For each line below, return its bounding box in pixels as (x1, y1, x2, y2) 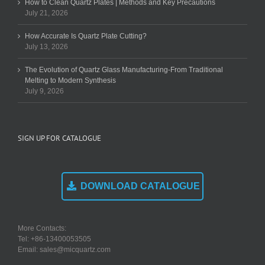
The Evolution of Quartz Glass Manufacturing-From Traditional (25, 66, 223, 75)
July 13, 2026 (25, 43, 68, 51)
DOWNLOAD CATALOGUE (80, 181, 201, 192)
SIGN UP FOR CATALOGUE (18, 133, 101, 144)
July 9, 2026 (25, 87, 64, 96)
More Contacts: (18, 224, 66, 233)
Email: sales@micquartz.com (18, 245, 111, 254)
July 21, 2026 (25, 9, 68, 18)
